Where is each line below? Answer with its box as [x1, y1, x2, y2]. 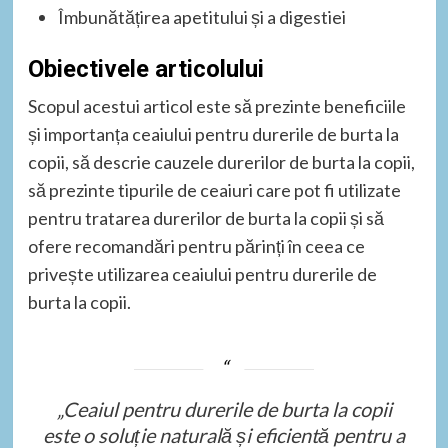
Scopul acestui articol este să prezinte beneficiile [27, 95, 406, 117]
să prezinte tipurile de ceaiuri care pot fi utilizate [27, 179, 401, 201]
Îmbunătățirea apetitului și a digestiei [57, 6, 346, 28]
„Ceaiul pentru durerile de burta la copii [56, 396, 392, 421]
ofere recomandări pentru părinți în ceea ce [27, 235, 365, 257]
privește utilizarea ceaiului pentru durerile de [27, 263, 377, 285]
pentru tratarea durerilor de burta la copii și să [27, 207, 384, 229]
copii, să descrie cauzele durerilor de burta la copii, [27, 151, 415, 173]
